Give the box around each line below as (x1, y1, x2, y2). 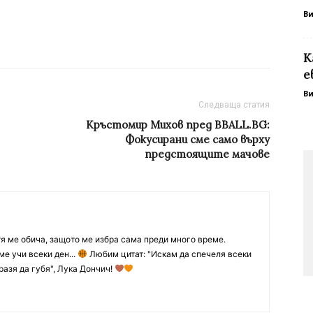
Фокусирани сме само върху (125, 132, 270, 146)
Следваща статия (198, 99, 270, 110)
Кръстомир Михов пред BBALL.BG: (86, 117, 270, 131)
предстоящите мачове (145, 147, 270, 161)
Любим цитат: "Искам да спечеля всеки (87, 248, 252, 259)
